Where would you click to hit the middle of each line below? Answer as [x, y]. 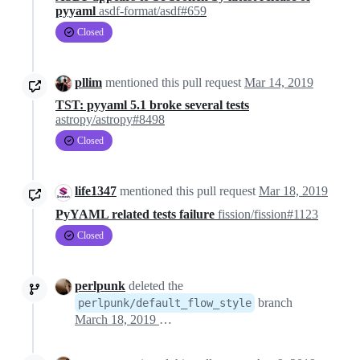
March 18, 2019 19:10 [166, 319]
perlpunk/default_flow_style [165, 303]
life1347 [96, 191]
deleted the [154, 285]
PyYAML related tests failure [137, 214]
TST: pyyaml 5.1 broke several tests [152, 105]
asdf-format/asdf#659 [153, 10]
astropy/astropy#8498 [110, 120]
